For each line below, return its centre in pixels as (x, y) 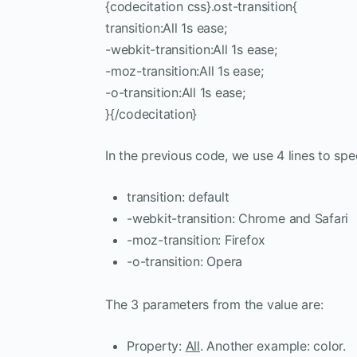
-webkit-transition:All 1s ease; (191, 49)
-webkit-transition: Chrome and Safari (238, 218)
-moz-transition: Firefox (196, 239)
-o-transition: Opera (185, 261)
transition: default (178, 196)
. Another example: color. (273, 345)
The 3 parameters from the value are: (214, 304)
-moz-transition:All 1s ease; (184, 71)
